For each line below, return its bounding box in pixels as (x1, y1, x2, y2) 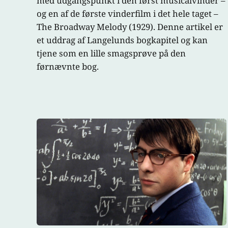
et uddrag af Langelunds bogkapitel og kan (37, 34, 208, 46)
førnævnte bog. (37, 61, 99, 73)
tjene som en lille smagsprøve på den (37, 47, 186, 60)
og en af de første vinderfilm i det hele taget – (37, 8, 218, 20)
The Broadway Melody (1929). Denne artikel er (37, 21, 223, 33)
